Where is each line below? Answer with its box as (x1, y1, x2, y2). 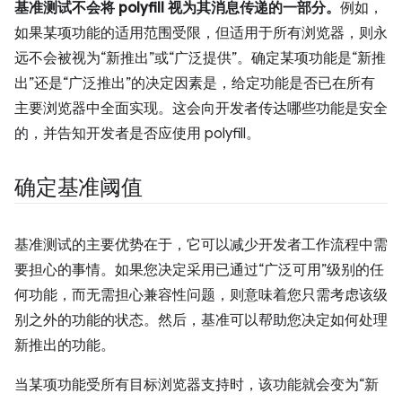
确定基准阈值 (14, 174, 143, 201)
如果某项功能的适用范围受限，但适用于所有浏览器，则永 (14, 24, 388, 42)
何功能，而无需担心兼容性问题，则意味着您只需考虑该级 (14, 286, 388, 304)
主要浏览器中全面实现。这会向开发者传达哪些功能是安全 (14, 100, 388, 118)
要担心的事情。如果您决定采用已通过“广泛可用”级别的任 (14, 261, 384, 279)
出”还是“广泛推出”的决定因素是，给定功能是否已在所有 (14, 74, 375, 92)
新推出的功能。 (14, 336, 115, 354)
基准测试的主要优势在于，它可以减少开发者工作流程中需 (14, 236, 388, 254)
